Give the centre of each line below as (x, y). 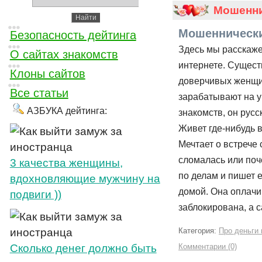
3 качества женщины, (66, 163)
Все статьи (39, 93)
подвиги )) (35, 194)
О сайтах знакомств (64, 54)
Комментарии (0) (208, 247)
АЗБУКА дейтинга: (67, 111)
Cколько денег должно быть (83, 248)
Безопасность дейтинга (73, 35)
